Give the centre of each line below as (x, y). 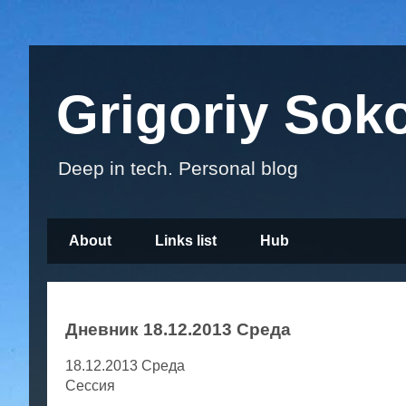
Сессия (90, 386)
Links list (186, 241)
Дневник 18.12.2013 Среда (178, 330)
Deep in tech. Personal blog (178, 169)
